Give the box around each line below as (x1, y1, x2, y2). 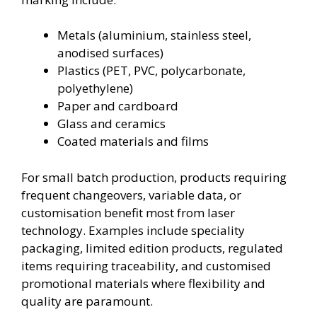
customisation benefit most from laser (21, 204, 235, 221)
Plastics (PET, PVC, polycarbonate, (57, 62, 246, 79)
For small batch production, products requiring (21, 168, 287, 185)
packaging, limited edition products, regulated (21, 239, 283, 256)
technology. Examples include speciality (21, 221, 245, 238)
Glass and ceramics (57, 115, 166, 132)
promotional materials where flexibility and (21, 275, 265, 292)
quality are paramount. (21, 292, 153, 309)
